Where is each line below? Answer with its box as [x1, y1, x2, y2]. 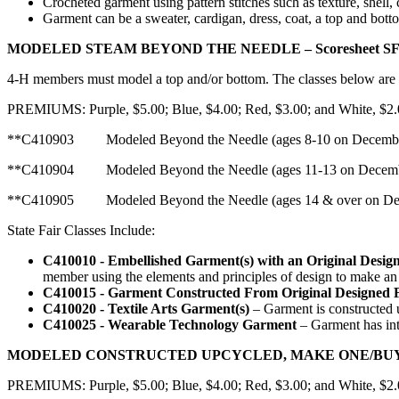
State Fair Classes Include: [7, 222, 155, 238]
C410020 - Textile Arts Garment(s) [43, 300, 249, 316]
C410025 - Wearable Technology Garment [43, 316, 300, 332]
